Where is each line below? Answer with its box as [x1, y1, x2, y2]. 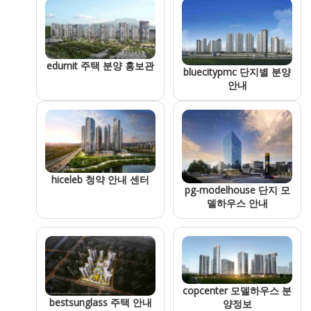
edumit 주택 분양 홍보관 [47, 59, 154, 73]
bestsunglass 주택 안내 [49, 296, 152, 310]
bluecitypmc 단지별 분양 [183, 65, 291, 79]
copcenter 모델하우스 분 [183, 284, 292, 298]
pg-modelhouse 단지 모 [184, 183, 290, 196]
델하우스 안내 [206, 196, 268, 210]
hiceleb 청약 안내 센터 [51, 173, 149, 187]
